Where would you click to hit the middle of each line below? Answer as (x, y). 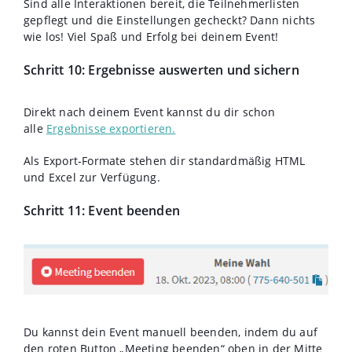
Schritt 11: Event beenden (102, 211)
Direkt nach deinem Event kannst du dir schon (149, 112)
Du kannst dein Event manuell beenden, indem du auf (171, 332)
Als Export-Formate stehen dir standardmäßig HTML (165, 161)
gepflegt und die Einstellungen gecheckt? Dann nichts (170, 20)
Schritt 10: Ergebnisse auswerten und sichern (161, 70)
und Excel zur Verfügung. (92, 178)
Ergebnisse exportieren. (111, 129)
